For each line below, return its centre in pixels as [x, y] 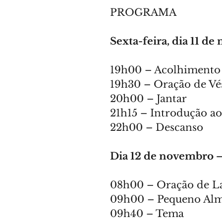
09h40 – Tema [147, 214]
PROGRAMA [143, 12]
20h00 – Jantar [148, 99]
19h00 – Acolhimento [165, 70]
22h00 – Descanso [157, 127]
